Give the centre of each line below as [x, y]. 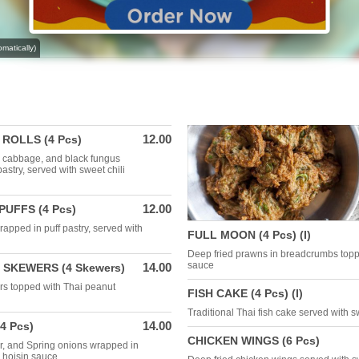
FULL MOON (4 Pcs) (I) [249, 235]
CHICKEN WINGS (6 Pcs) [254, 341]
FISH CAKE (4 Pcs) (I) [245, 293]
